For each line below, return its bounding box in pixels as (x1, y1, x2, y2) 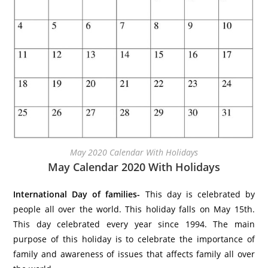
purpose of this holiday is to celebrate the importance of (13, 233, 255, 245)
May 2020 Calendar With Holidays (70, 147, 198, 159)
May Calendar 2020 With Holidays (48, 160, 220, 175)
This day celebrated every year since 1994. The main (13, 218, 255, 230)
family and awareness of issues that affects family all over (13, 248, 255, 260)
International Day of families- (13, 188, 141, 200)
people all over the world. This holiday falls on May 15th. (13, 203, 255, 215)
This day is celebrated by (140, 188, 255, 200)
